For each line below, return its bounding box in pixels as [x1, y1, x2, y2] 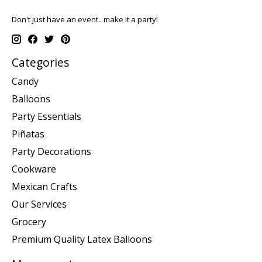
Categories [12, 54, 69, 71]
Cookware [12, 162, 56, 175]
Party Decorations [12, 144, 91, 158]
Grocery [12, 215, 46, 228]
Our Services [12, 197, 67, 211]
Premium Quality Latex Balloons [12, 232, 152, 246]
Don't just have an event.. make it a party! [12, 14, 158, 25]
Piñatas [12, 127, 44, 140]
